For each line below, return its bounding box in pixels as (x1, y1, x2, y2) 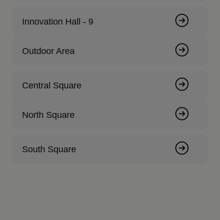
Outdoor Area (22, 46, 75, 56)
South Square (22, 144, 77, 155)
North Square (22, 110, 75, 120)
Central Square (22, 81, 82, 91)
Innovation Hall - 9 (22, 17, 94, 27)
